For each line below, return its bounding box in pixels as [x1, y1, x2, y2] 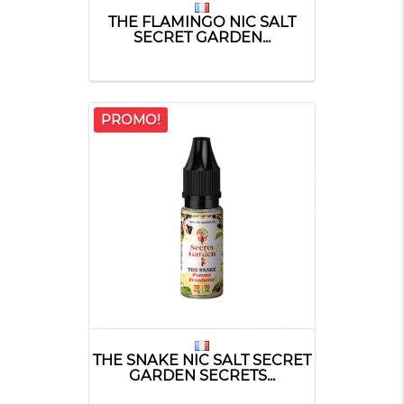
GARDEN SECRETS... [129, 365, 275, 384]
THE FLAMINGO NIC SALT [108, 12, 296, 31]
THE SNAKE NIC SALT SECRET [93, 350, 311, 369]
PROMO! [101, 110, 161, 128]
